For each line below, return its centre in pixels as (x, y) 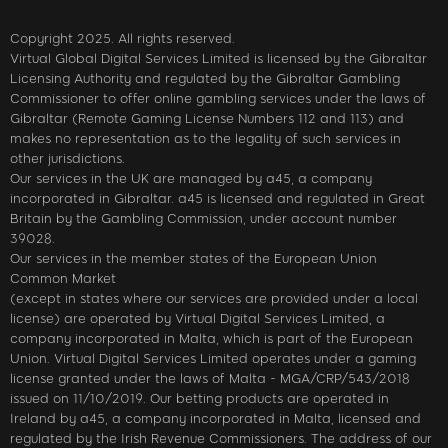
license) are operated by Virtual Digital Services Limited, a (197, 319)
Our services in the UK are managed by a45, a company (191, 179)
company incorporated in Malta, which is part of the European (211, 339)
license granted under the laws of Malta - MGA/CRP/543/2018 (210, 379)
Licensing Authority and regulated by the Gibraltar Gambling (205, 79)
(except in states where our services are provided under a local (214, 299)
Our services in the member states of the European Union (193, 259)
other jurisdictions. (67, 159)
